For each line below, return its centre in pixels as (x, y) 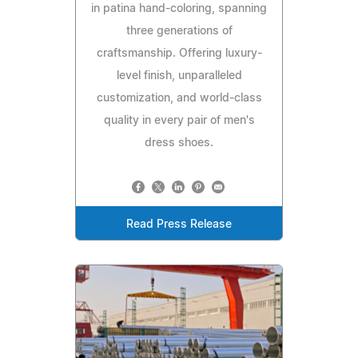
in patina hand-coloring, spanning (179, 9)
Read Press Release (179, 225)
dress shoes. (179, 143)
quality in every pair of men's (179, 121)
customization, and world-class (179, 99)
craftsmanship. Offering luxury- (179, 54)
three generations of (179, 32)
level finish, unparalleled (179, 76)
